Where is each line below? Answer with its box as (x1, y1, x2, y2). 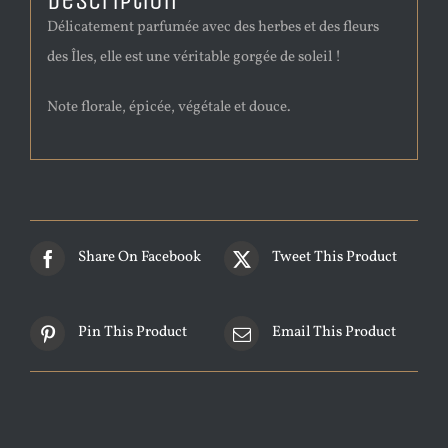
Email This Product (272, 322, 396, 344)
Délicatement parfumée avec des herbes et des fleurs (46, 17, 379, 39)
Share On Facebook (78, 247, 201, 269)
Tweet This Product (272, 247, 397, 269)
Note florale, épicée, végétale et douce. (46, 97, 291, 119)
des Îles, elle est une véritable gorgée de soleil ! (46, 47, 341, 69)
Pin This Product (78, 322, 187, 344)
